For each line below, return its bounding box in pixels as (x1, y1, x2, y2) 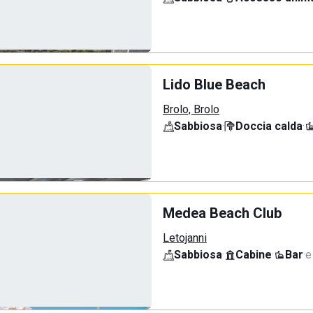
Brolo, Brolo (163, 103, 219, 116)
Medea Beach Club (163, 205, 282, 221)
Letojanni (163, 231, 207, 245)
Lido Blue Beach (163, 76, 265, 93)
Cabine (235, 248, 272, 261)
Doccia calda (235, 119, 303, 133)
